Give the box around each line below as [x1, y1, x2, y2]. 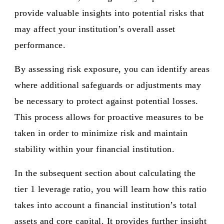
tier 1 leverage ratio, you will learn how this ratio [14, 184, 206, 194]
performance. [14, 40, 65, 50]
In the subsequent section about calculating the [14, 168, 196, 178]
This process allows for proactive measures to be [14, 112, 203, 122]
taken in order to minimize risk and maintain [14, 128, 187, 138]
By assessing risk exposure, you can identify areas [14, 64, 209, 74]
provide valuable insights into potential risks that [14, 8, 204, 18]
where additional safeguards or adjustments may [14, 80, 201, 90]
